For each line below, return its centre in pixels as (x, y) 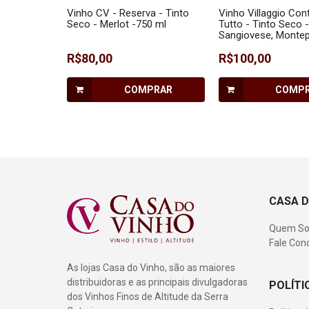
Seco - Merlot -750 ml (117, 24)
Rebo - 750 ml (250, 47)
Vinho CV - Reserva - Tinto (128, 13)
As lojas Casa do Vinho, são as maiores (151, 268)
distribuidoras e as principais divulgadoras (157, 282)
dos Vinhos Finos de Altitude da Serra (148, 297)
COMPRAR (148, 90)
